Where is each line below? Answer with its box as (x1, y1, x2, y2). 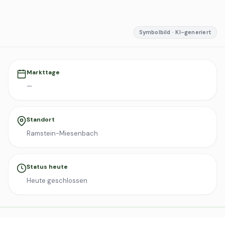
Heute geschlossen (27, 176, 87, 185)
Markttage (27, 68, 60, 76)
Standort (27, 116, 55, 124)
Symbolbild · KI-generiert (139, 29, 211, 36)
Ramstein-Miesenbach (27, 129, 98, 138)
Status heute (27, 163, 68, 171)
